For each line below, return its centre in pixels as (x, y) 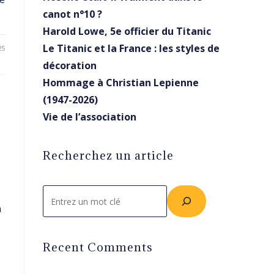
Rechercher (67, 192)
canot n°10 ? (72, 14)
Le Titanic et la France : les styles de (131, 48)
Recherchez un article (108, 155)
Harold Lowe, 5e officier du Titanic (127, 31)
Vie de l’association (90, 117)
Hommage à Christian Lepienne (121, 83)
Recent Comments (98, 247)
